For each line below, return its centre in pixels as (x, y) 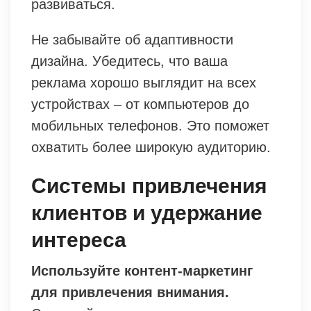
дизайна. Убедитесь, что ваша (129, 61)
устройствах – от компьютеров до (140, 104)
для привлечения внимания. (130, 292)
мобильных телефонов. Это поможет (150, 125)
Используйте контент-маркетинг (142, 270)
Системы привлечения (149, 185)
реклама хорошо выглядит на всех (144, 82)
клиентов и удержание (147, 212)
